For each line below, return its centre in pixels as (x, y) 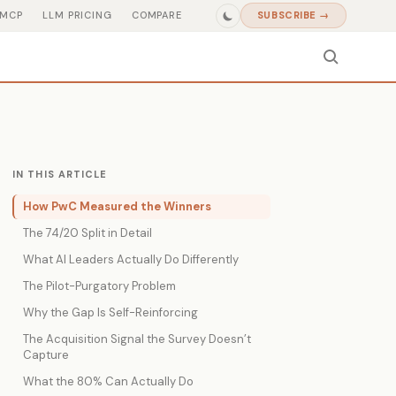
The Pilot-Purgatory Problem (99, 286)
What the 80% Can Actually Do (108, 381)
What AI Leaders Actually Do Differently (131, 259)
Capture (46, 355)
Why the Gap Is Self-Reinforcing (110, 312)
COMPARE (156, 15)
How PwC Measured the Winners (117, 206)
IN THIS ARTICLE (60, 174)
